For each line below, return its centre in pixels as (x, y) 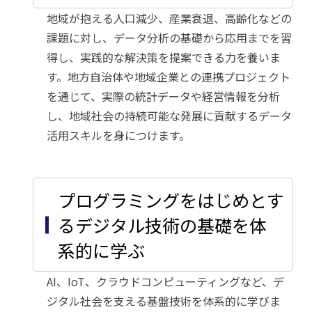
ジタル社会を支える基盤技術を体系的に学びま (163, 301)
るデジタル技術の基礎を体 (162, 225)
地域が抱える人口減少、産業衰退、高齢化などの (169, 18)
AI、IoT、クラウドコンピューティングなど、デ (165, 281)
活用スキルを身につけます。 (118, 135)
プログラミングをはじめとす (170, 200)
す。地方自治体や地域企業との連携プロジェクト (168, 77)
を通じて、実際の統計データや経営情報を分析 (163, 96)
